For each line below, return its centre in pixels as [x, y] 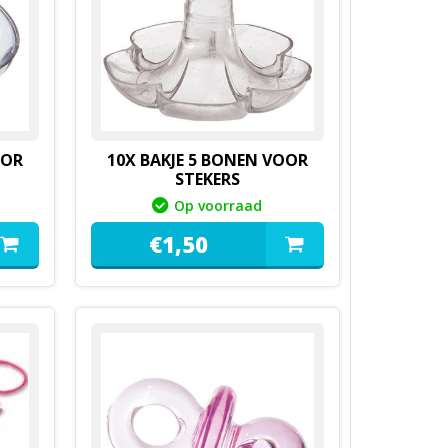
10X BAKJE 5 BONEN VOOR [207, 160]
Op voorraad [218, 205]
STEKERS [207, 179]
